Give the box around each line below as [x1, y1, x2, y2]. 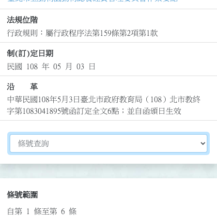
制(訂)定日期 [6, 49, 53, 58]
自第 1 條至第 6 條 [6, 207, 77, 216]
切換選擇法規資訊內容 [9, 136, 87, 144]
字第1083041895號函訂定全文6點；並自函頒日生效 [6, 107, 181, 115]
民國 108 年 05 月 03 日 [6, 62, 96, 70]
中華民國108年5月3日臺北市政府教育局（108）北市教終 [6, 95, 201, 104]
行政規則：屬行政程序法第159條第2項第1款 [6, 29, 158, 37]
